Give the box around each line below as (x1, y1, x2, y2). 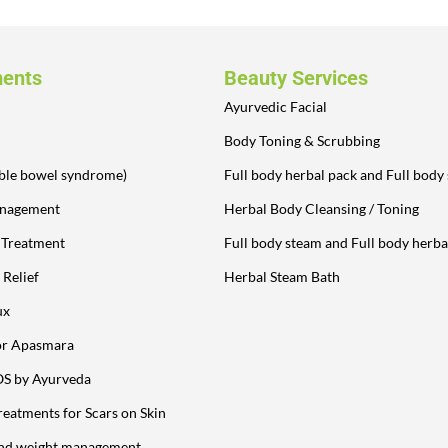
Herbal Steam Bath (224, 268, 340, 285)
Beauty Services (224, 66, 368, 90)
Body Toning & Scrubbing (224, 132, 380, 149)
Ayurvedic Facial (224, 98, 327, 115)
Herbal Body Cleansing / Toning (224, 200, 419, 217)
